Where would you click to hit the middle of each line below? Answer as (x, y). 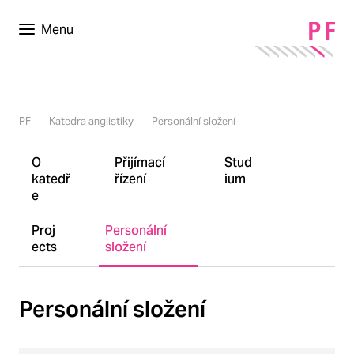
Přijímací (139, 162)
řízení (130, 179)
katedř (51, 179)
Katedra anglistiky (91, 121)
